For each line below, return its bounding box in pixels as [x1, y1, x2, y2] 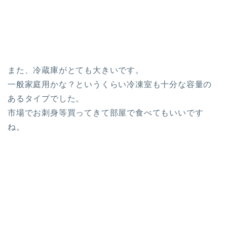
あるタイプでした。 [8, 94, 85, 103]
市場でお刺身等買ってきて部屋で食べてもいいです [8, 108, 204, 117]
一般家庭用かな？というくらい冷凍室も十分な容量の [8, 80, 212, 89]
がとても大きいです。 [58, 66, 144, 74]
